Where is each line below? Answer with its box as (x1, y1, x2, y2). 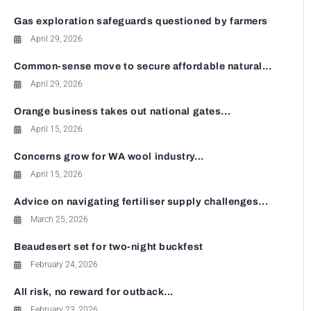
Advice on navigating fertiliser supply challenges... (14, 196, 269, 207)
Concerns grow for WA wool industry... (14, 151, 204, 162)
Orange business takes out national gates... (14, 106, 231, 117)
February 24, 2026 (31, 260, 98, 269)
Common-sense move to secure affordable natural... (14, 61, 272, 72)
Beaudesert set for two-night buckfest (14, 242, 203, 252)
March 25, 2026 (31, 215, 88, 224)
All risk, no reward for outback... (14, 287, 174, 297)
